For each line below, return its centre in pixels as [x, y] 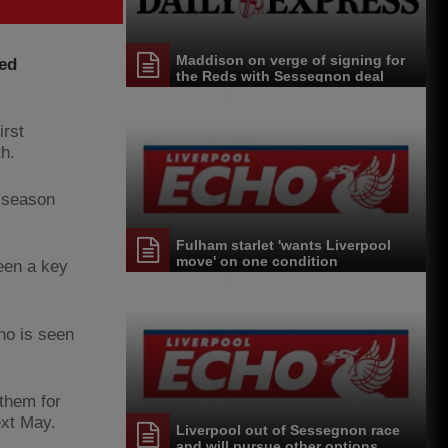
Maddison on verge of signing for [290, 60]
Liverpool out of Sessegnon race [288, 429]
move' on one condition [257, 260]
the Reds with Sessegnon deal [280, 76]
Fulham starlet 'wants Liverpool [283, 244]
